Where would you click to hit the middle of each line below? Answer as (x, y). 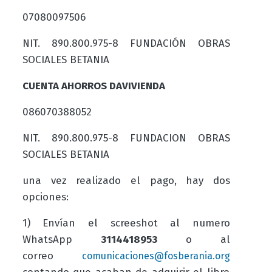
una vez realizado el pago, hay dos (126, 180)
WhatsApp (61, 239)
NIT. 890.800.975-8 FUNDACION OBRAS (126, 138)
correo (52, 256)
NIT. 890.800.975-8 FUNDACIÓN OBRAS (126, 43)
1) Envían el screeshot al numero (126, 223)
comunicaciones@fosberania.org (156, 256)
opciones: (47, 197)
